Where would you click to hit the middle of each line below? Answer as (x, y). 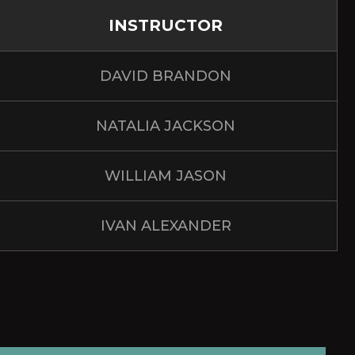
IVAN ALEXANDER (166, 225)
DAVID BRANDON (166, 76)
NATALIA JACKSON (166, 126)
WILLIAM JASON (166, 176)
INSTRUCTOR (166, 25)
